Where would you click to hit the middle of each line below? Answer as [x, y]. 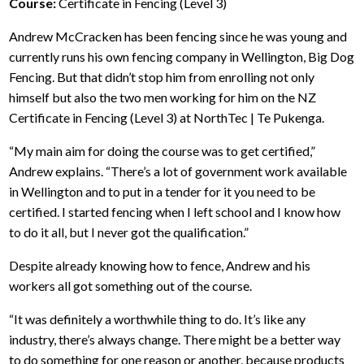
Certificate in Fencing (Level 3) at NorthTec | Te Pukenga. [167, 118]
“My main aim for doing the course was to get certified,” [162, 151]
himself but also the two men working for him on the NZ [163, 97]
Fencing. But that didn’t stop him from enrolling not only [162, 77]
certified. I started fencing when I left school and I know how [175, 212]
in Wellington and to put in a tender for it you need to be [162, 192]
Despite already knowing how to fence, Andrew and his [160, 266]
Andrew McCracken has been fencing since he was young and [178, 37]
